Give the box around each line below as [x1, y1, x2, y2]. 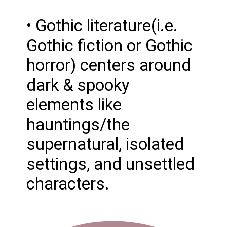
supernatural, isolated [26, 134, 184, 154]
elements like [26, 95, 122, 115]
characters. [26, 174, 110, 194]
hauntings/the [26, 115, 130, 134]
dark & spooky [26, 75, 130, 95]
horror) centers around [26, 55, 192, 75]
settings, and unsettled [26, 154, 195, 174]
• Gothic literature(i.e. [26, 16, 178, 35]
